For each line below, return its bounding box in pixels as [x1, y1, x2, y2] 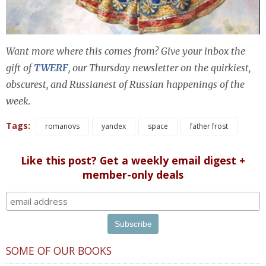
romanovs [45, 121, 80, 132]
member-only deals [83, 167, 183, 182]
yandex [102, 121, 126, 132]
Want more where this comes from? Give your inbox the [6, 45, 245, 58]
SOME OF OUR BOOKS [6, 243, 112, 258]
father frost [190, 121, 228, 132]
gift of [6, 62, 34, 74]
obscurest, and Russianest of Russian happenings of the [6, 78, 245, 91]
